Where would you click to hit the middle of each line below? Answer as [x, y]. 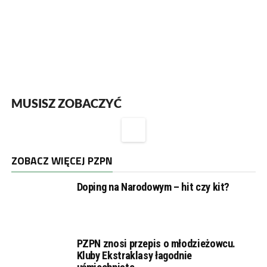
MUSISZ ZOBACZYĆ [66, 103]
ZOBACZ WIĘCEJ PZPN [62, 161]
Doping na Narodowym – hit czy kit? [153, 187]
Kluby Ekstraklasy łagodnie [134, 256]
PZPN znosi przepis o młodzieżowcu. [156, 244]
